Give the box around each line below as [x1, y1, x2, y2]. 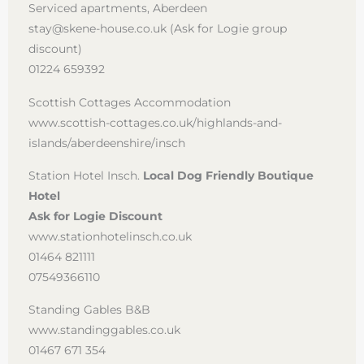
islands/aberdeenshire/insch [28, 136, 185, 149]
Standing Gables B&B [28, 302, 150, 316]
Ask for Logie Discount [28, 209, 162, 223]
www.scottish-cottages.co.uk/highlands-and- [28, 115, 282, 129]
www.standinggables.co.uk [28, 323, 180, 336]
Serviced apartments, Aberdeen [28, 2, 207, 15]
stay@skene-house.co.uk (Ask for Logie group [28, 22, 287, 36]
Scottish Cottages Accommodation [28, 95, 231, 109]
